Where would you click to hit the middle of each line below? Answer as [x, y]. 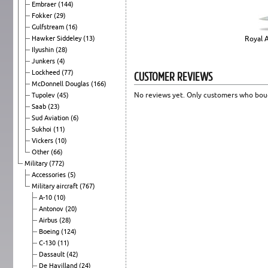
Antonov [52, 208]
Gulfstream [49, 27]
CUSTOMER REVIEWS [173, 76]
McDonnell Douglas [61, 83]
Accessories [50, 174]
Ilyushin [44, 49]
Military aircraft [56, 186]
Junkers [44, 61]
